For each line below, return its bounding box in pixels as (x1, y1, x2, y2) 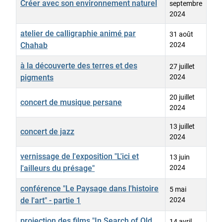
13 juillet (169, 122, 195, 131)
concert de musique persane (20, 98, 122, 108)
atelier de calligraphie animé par (20, 29, 136, 39)
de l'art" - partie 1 (20, 196, 81, 206)
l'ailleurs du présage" (20, 164, 95, 173)
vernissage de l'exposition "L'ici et (20, 152, 139, 162)
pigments (20, 73, 54, 83)
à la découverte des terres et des (20, 61, 137, 71)
